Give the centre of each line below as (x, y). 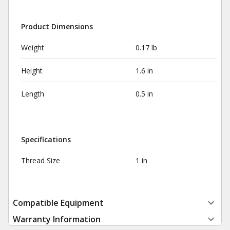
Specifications (46, 139)
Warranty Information (57, 219)
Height (32, 71)
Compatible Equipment (58, 203)
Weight (33, 47)
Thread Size (41, 160)
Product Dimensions (57, 26)
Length (33, 94)
